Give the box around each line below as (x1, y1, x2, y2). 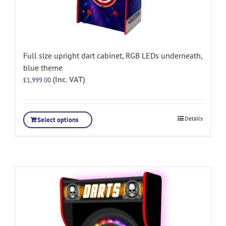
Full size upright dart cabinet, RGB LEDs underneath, (23, 50, 202, 61)
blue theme (23, 62, 63, 73)
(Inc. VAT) (52, 74, 85, 84)
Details (185, 114, 203, 122)
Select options (37, 115, 78, 124)
